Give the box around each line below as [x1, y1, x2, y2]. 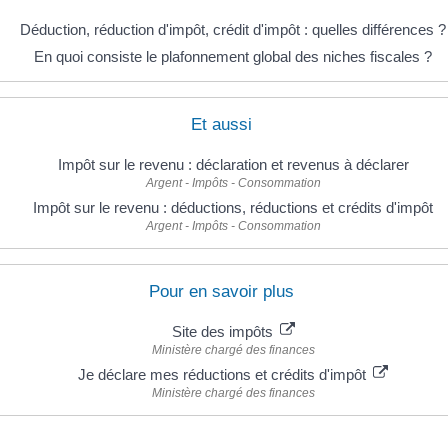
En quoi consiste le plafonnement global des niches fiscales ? [34, 47, 432, 65]
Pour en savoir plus [149, 282, 294, 301]
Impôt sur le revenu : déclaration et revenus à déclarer [57, 155, 409, 173]
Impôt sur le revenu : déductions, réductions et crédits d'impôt [33, 198, 433, 216]
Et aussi [191, 114, 252, 134]
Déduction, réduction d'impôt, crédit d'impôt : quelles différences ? [20, 20, 446, 38]
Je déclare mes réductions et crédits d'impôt [78, 366, 370, 383]
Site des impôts [171, 323, 277, 340]
